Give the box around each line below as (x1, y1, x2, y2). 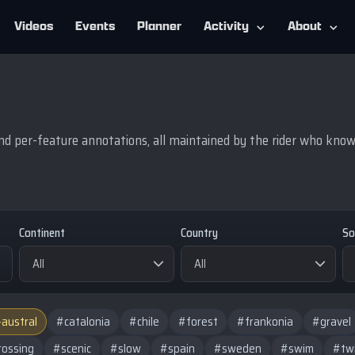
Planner (136, 18, 181, 35)
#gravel (312, 312, 351, 331)
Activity (203, 18, 249, 35)
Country (180, 223, 218, 242)
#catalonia (56, 312, 110, 331)
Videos (13, 18, 53, 35)
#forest (178, 312, 218, 331)
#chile (129, 312, 159, 331)
